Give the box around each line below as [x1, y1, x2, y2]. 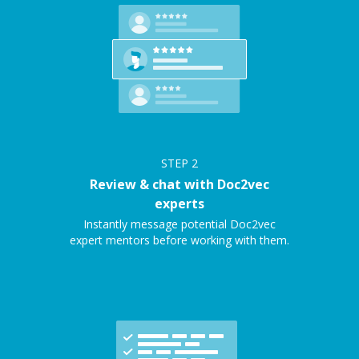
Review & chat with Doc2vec [90, 175, 269, 193]
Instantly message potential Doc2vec [83, 216, 276, 232]
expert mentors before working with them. [70, 232, 289, 248]
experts [155, 195, 204, 212]
